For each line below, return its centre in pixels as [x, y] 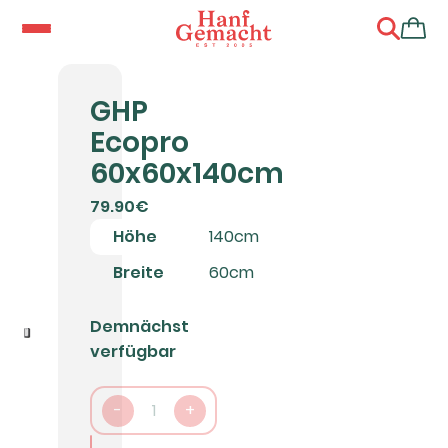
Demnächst [140, 326]
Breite [138, 273]
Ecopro [140, 142]
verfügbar [133, 351]
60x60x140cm [187, 173]
